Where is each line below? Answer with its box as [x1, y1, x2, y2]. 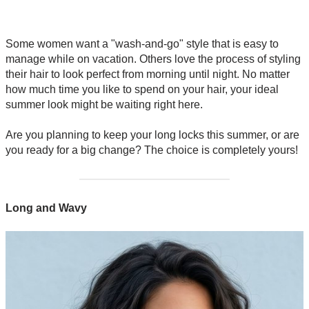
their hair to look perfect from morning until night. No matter [6, 68, 290, 80]
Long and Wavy [6, 201, 87, 214]
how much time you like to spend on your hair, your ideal [6, 83, 279, 95]
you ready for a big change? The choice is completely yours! [6, 143, 298, 156]
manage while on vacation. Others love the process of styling [6, 52, 301, 65]
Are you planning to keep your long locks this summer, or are [6, 128, 299, 141]
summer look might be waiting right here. [6, 98, 203, 110]
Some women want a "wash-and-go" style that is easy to [6, 37, 279, 50]
